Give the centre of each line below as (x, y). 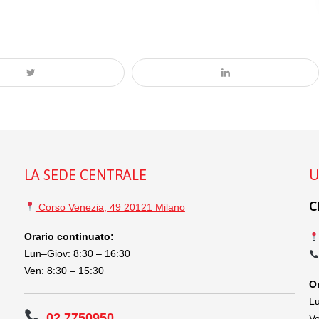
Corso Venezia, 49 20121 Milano (110, 207)
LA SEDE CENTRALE (85, 174)
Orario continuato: (69, 236)
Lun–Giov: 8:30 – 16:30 (77, 253)
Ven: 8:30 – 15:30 (64, 270)
